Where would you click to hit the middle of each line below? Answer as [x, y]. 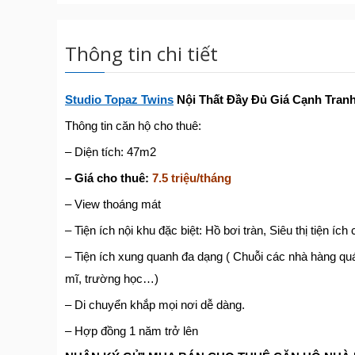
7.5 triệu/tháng [190, 178]
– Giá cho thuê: [107, 178]
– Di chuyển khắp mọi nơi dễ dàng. [155, 305]
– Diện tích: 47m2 [111, 152]
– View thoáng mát [113, 204]
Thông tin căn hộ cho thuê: [133, 126]
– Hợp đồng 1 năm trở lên [132, 331]
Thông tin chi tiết [141, 53]
